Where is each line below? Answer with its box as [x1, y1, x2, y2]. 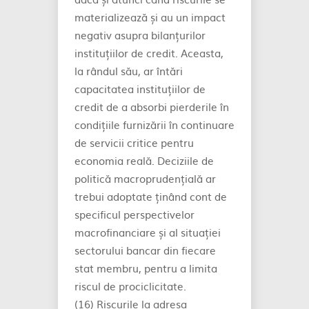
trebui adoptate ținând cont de [74, 188, 227, 204]
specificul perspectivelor [74, 206, 195, 222]
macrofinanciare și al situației [74, 224, 221, 240]
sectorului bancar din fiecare [74, 242, 216, 258]
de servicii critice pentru [74, 134, 194, 150]
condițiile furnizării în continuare [74, 117, 235, 132]
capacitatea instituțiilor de [74, 81, 206, 97]
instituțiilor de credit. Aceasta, [74, 45, 223, 61]
